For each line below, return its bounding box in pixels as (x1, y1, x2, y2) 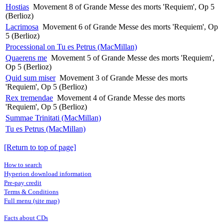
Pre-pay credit (4, 178, 41, 186)
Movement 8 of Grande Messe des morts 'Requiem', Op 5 (33, 2, 214, 11)
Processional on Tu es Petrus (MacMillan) (5, 42, 137, 51)
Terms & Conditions (4, 187, 58, 195)
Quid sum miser (5, 73, 55, 82)
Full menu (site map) (4, 196, 59, 204)
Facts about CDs (4, 213, 48, 221)
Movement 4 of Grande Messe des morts (57, 93, 185, 102)
